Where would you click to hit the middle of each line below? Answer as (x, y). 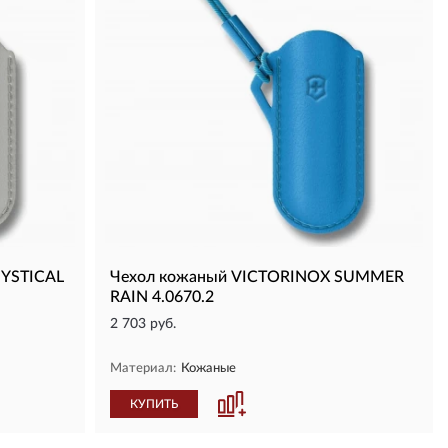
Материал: (143, 368)
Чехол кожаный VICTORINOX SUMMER (257, 277)
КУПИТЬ (154, 404)
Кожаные (208, 368)
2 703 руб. (143, 324)
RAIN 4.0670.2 (162, 297)
